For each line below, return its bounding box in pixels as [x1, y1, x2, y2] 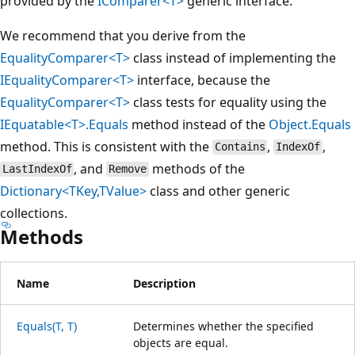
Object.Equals [269, 115, 351, 133]
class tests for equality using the [130, 93, 326, 111]
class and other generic [147, 181, 290, 200]
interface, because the [134, 71, 270, 89]
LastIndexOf [2, 162, 72, 176]
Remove [109, 162, 147, 176]
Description [133, 275, 196, 291]
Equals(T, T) [17, 318, 77, 334]
